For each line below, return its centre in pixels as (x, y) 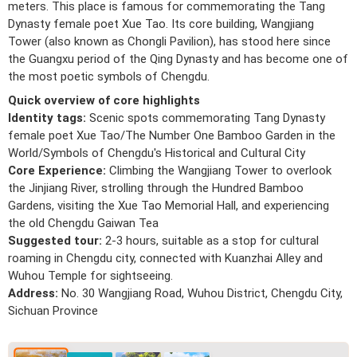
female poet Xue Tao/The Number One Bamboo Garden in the (172, 135)
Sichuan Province (53, 310)
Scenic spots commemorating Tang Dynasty (206, 118)
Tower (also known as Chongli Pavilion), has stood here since (169, 41)
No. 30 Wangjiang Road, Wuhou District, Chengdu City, (202, 293)
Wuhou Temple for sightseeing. (90, 275)
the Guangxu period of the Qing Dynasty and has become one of (178, 59)
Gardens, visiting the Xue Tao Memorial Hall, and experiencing (169, 205)
